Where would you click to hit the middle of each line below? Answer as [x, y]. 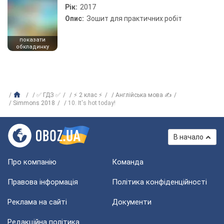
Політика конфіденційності [159, 182]
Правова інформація [43, 182]
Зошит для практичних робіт [134, 18]
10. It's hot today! [92, 103]
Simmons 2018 [34, 103]
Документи [132, 202]
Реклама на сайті [37, 202]
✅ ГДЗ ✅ [48, 95]
